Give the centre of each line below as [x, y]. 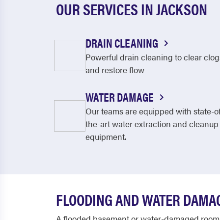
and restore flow [115, 70]
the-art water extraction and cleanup [152, 124]
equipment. [106, 137]
